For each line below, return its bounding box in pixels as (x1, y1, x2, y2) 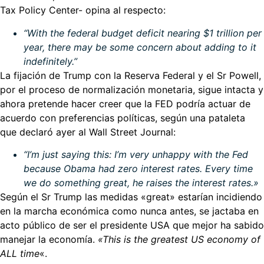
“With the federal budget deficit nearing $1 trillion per (24, 27, 262, 39)
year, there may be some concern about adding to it (24, 41, 256, 53)
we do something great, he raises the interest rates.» (24, 176, 259, 189)
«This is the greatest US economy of (98, 233, 260, 245)
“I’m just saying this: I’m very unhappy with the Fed (24, 148, 248, 160)
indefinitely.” (24, 55, 77, 67)
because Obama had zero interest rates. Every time (24, 162, 253, 174)
